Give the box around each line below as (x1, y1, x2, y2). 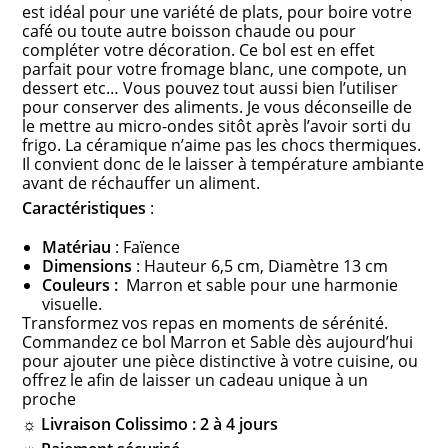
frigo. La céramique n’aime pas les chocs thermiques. (22, 134, 422, 157)
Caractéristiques (22, 197, 147, 220)
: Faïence (111, 236, 181, 259)
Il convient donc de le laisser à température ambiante (22, 153, 425, 176)
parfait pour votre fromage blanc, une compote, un (22, 58, 408, 81)
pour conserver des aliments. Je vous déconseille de (22, 96, 413, 119)
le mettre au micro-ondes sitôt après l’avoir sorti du (22, 115, 412, 138)
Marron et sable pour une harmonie (122, 274, 399, 297)
